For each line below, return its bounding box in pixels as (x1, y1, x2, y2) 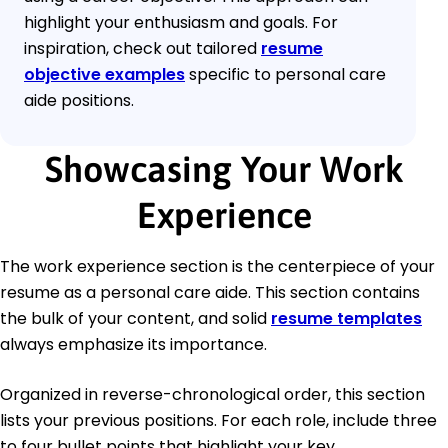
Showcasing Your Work (44, 147, 404, 190)
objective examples (24, 62, 185, 86)
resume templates (271, 306, 422, 330)
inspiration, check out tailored (24, 36, 261, 60)
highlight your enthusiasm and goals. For (24, 10, 338, 34)
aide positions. (24, 88, 134, 112)
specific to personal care (185, 62, 386, 86)
